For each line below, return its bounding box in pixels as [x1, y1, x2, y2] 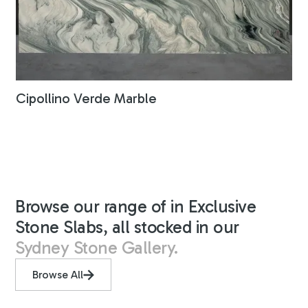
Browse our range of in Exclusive [15, 196, 256, 218]
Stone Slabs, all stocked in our [15, 217, 239, 239]
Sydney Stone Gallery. [15, 237, 178, 259]
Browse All [32, 268, 84, 282]
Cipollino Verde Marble [16, 90, 157, 107]
